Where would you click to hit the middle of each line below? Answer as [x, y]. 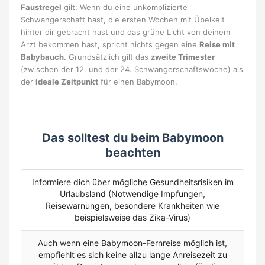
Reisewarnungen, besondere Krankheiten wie [132, 206]
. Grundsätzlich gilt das [107, 57]
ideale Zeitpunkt [67, 82]
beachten [132, 153]
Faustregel [41, 7]
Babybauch [42, 57]
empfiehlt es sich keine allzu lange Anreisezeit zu [132, 255]
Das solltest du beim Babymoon [132, 138]
